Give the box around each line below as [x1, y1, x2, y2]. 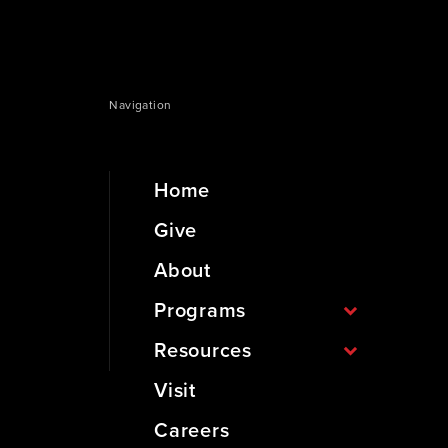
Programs [154, 298, 246, 323]
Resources [154, 338, 252, 363]
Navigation [109, 97, 172, 112]
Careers [154, 418, 230, 443]
